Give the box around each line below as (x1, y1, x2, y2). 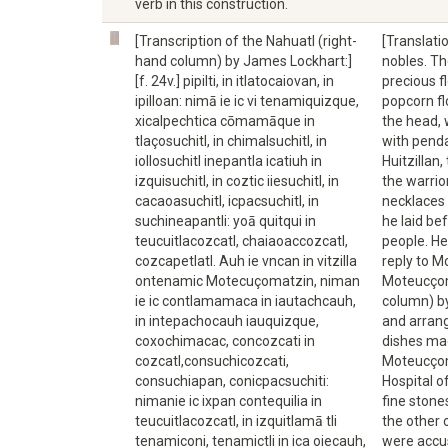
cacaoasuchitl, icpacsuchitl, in (135, 193, 319, 209)
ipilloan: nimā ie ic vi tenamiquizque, (135, 93, 359, 109)
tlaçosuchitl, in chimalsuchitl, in (135, 133, 327, 149)
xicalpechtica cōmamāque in (135, 113, 315, 129)
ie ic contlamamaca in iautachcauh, (135, 293, 356, 309)
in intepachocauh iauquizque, (135, 313, 319, 329)
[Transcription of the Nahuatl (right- (135, 33, 357, 49)
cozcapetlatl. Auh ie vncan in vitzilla (135, 253, 357, 269)
